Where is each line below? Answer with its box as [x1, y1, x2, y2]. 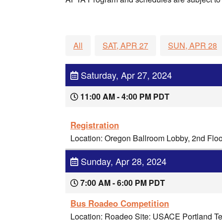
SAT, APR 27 [103, 39, 148, 51]
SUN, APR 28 [168, 39, 217, 51]
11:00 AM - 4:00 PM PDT [78, 90, 169, 102]
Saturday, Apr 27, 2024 [78, 68, 172, 81]
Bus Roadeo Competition [70, 197, 169, 209]
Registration [70, 118, 119, 131]
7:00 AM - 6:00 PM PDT [78, 176, 165, 188]
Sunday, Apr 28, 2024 [78, 154, 166, 167]
